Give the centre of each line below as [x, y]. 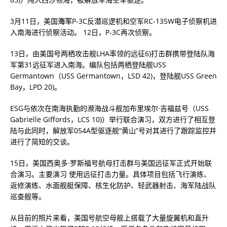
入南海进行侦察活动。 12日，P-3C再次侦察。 [83, 32]
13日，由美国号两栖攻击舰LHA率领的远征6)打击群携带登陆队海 [112, 53]
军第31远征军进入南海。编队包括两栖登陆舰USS [88, 65]
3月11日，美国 [34, 21]
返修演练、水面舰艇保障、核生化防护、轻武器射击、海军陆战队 [113, 185]
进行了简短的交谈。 [42, 142]
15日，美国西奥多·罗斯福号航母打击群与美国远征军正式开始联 [111, 163]
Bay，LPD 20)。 [36, 87]
